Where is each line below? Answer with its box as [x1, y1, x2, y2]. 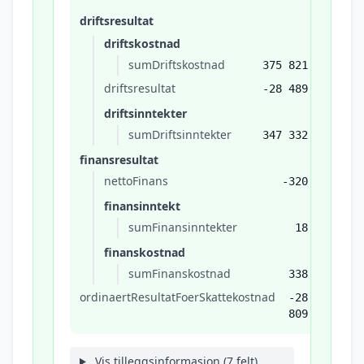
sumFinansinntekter [128, 219, 237, 235]
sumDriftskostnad [128, 57, 225, 72]
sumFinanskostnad [128, 266, 231, 281]
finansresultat [80, 152, 158, 167]
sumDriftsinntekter [128, 127, 232, 142]
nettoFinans [104, 173, 168, 188]
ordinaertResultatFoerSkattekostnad [80, 289, 275, 305]
